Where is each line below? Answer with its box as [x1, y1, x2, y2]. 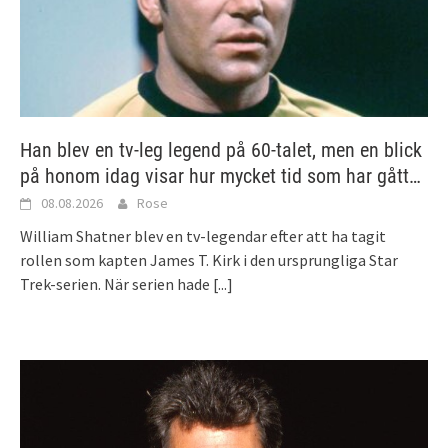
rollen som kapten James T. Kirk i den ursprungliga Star [20, 250, 398, 271]
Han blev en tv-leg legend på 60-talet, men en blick [20, 138, 422, 163]
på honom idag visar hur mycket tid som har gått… [20, 164, 421, 189]
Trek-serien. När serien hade [20, 274, 213, 295]
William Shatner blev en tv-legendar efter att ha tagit [20, 226, 386, 247]
